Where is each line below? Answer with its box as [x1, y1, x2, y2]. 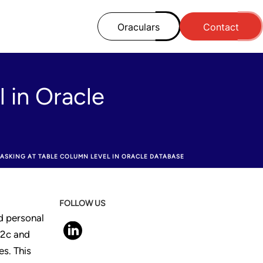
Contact [203, 21, 239, 33]
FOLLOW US [59, 198, 106, 208]
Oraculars [117, 21, 160, 33]
